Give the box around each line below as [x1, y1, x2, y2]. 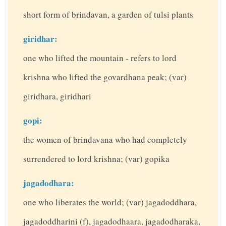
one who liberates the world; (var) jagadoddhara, [23, 196, 197, 208]
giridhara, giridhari [23, 90, 91, 102]
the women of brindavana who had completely [23, 134, 187, 146]
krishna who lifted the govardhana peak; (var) [23, 71, 187, 83]
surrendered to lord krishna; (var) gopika [23, 153, 169, 165]
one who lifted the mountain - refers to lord [23, 52, 177, 64]
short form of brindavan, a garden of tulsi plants [23, 9, 193, 21]
